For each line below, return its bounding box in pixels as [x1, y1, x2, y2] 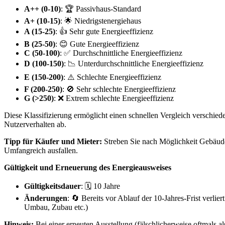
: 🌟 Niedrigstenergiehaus [60, 16, 141, 25]
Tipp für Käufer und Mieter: [4, 137, 102, 146]
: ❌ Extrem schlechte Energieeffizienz [54, 93, 174, 102]
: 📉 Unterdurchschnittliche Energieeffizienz [64, 59, 203, 68]
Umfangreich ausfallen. [4, 146, 78, 155]
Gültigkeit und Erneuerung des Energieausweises [4, 163, 171, 172]
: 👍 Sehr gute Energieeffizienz [55, 27, 153, 36]
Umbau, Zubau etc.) [24, 202, 88, 211]
